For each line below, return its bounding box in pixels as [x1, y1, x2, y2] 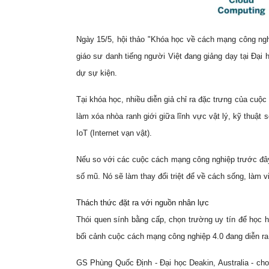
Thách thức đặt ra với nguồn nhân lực [76, 198, 209, 207]
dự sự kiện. [76, 68, 117, 77]
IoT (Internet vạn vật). [76, 128, 152, 138]
